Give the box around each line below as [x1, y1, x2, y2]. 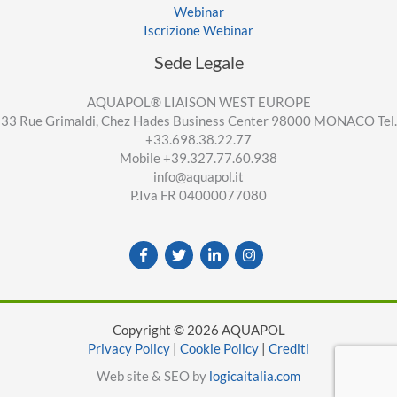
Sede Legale [153, 51, 244, 74]
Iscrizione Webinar [144, 23, 253, 39]
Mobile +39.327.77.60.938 [120, 151, 277, 167]
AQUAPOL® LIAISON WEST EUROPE [86, 95, 311, 111]
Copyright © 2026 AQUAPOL [112, 323, 285, 339]
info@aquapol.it [153, 169, 244, 185]
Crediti [269, 341, 309, 357]
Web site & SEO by [97, 369, 209, 385]
